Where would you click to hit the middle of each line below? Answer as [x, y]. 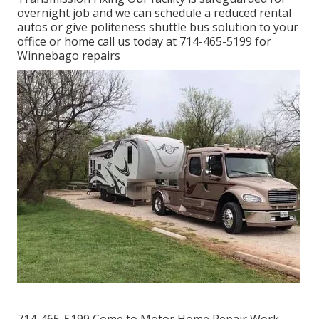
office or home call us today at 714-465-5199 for [144, 42]
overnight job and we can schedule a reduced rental [154, 13]
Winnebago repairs [69, 56]
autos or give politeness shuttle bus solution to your [158, 27]
